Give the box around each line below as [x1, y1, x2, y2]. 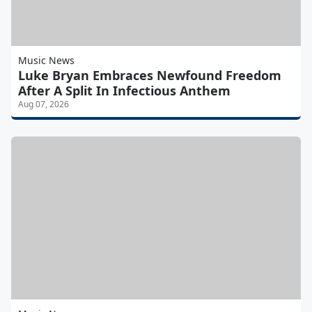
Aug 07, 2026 [18, 98, 69, 111]
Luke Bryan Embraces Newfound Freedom [18, 67, 281, 84]
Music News [18, 54, 75, 68]
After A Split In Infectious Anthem [18, 82, 231, 100]
